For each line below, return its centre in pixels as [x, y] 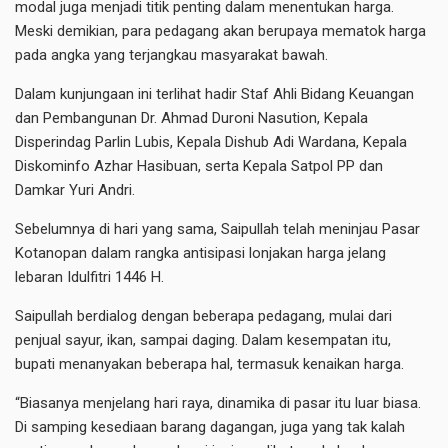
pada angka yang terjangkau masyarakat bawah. [171, 55]
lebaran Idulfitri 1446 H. [89, 277]
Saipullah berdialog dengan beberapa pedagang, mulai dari [203, 316]
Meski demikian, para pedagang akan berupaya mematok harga [220, 31]
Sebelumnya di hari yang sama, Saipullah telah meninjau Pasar [217, 229]
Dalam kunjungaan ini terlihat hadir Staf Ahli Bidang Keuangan [214, 94]
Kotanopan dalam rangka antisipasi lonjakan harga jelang [200, 253]
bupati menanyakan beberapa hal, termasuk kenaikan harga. [209, 364]
